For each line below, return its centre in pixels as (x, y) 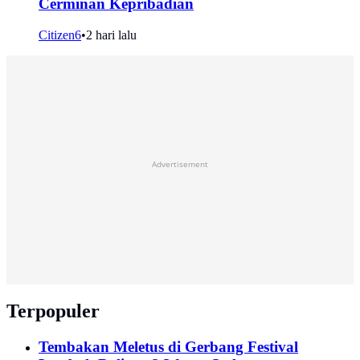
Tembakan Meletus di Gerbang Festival (168, 346)
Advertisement (180, 164)
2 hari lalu (111, 35)
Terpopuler (53, 311)
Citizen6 (60, 35)
